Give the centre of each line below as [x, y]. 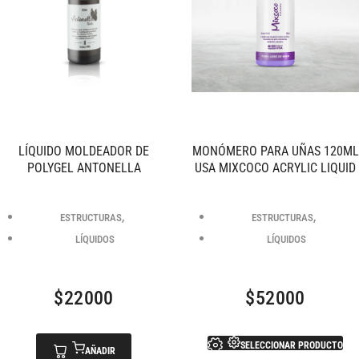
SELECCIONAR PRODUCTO [292, 345]
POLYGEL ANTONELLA [84, 167]
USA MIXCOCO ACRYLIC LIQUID [275, 167]
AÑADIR [100, 351]
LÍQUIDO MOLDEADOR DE [84, 151]
